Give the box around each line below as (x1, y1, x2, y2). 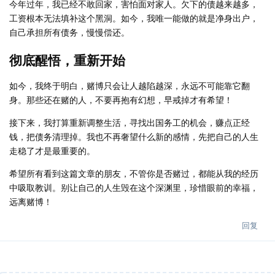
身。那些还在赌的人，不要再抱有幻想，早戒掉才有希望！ (9, 93, 233, 106)
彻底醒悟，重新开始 (9, 51, 125, 69)
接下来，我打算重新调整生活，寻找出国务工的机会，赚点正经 (9, 116, 250, 128)
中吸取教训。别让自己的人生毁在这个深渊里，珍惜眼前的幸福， (9, 181, 258, 193)
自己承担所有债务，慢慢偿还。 (9, 26, 130, 38)
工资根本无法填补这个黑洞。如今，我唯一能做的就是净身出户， (9, 12, 258, 24)
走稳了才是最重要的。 (9, 144, 95, 157)
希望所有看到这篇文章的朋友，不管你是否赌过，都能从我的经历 (9, 167, 258, 179)
